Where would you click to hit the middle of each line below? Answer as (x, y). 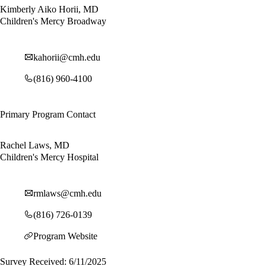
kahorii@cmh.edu (67, 57)
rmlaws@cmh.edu (67, 193)
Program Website (65, 236)
